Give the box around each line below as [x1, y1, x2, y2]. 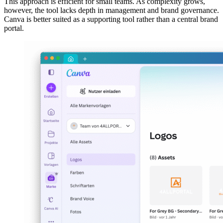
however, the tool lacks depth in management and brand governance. [4, 6, 219, 14]
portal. [4, 24, 24, 32]
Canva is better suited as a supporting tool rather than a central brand [4, 15, 218, 23]
